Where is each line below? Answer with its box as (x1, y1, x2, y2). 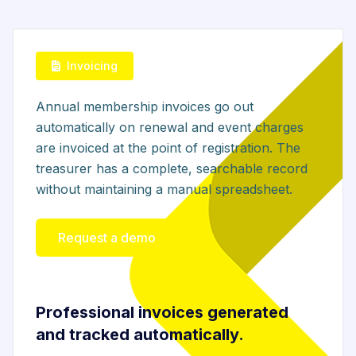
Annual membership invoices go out (36, 99, 253, 114)
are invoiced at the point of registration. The (36, 140, 300, 156)
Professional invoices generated (36, 303, 288, 322)
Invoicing (67, 59, 118, 72)
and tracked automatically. (36, 325, 244, 344)
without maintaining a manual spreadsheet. (36, 181, 292, 197)
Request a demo (58, 230, 156, 246)
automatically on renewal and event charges (36, 119, 304, 135)
